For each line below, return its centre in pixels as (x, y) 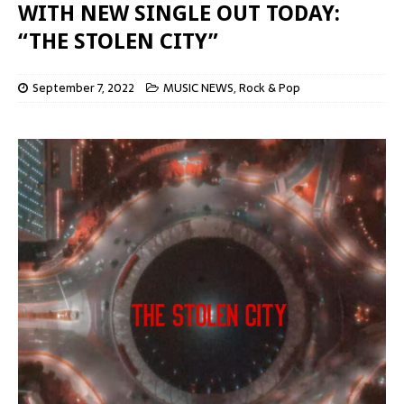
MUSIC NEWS (198, 88)
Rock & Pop (270, 88)
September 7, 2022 (83, 88)
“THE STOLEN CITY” (118, 41)
